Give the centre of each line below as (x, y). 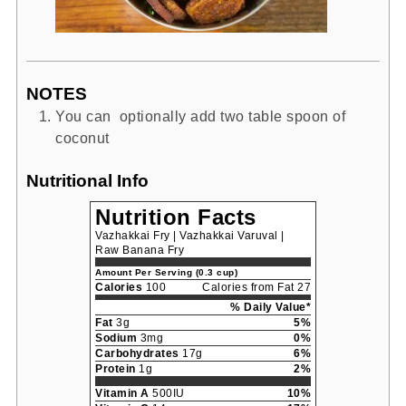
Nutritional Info (87, 181)
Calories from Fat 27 (256, 288)
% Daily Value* (271, 308)
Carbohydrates (137, 354)
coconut (82, 137)
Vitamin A (122, 394)
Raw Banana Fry (140, 251)
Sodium (116, 338)
